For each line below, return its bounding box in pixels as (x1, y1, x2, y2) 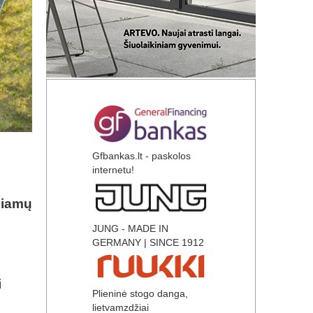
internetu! (92, 164, 134, 176)
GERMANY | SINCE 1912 (92, 237, 204, 249)
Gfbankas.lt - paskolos (92, 150, 191, 162)
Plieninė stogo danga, (92, 287, 188, 299)
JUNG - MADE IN (92, 223, 168, 235)
